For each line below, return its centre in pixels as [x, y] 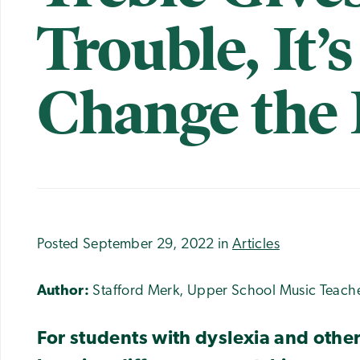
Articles [256, 245]
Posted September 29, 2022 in [135, 245]
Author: [63, 292]
